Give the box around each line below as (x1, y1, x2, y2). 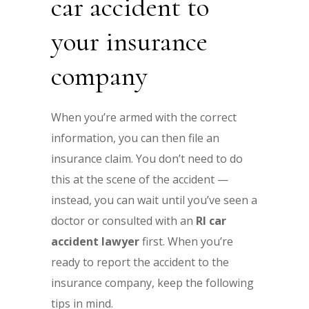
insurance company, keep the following (51, 275, 254, 290)
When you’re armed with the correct (51, 109, 237, 125)
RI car (196, 212, 226, 228)
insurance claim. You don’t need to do (51, 150, 243, 166)
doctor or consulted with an (51, 212, 196, 228)
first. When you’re (139, 233, 233, 249)
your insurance (51, 24, 208, 58)
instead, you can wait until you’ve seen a (51, 192, 257, 208)
